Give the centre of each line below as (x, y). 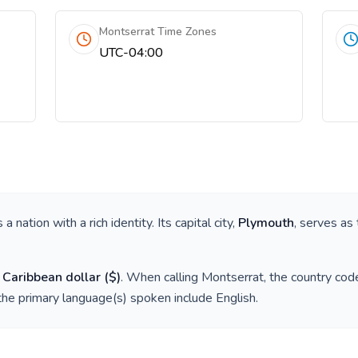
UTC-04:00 (131, 53)
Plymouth (266, 223)
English (236, 298)
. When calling (161, 277)
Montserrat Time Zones (158, 32)
